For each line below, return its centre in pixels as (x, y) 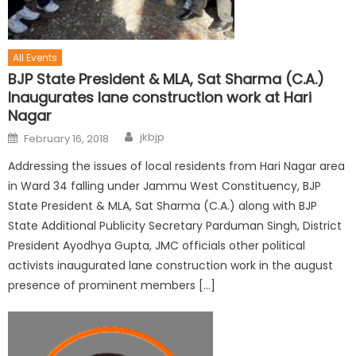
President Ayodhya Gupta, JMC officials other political (157, 246)
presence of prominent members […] (112, 286)
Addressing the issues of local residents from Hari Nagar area (177, 166)
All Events (35, 58)
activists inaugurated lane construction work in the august (171, 266)
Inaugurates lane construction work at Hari (160, 98)
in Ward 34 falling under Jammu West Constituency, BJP (165, 186)
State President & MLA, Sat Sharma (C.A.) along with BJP (163, 206)
